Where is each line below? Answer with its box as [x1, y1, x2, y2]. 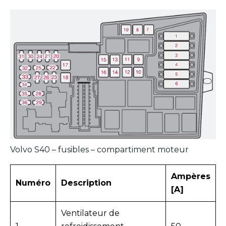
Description [61, 178, 111, 188]
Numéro [16, 178, 50, 188]
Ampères [171, 172, 210, 182]
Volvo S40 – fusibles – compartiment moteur [10, 145, 189, 155]
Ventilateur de [61, 208, 120, 218]
